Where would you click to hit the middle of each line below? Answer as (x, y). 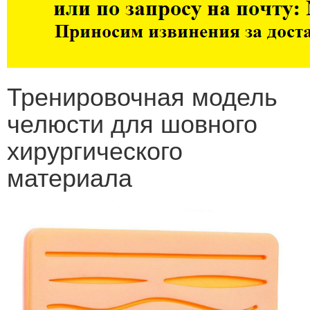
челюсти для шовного (132, 122)
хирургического (95, 149)
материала (70, 176)
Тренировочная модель (142, 95)
